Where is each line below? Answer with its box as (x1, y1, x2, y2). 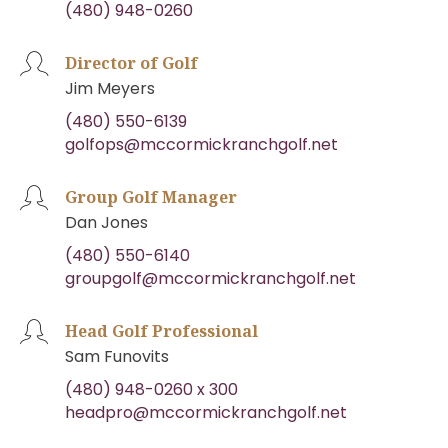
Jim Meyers (65, 76, 155, 100)
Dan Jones (65, 210, 148, 234)
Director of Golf (65, 51, 198, 74)
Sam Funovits (65, 344, 169, 368)
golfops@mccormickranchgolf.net (65, 132, 338, 156)
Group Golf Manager (65, 185, 237, 208)
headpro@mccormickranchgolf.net (65, 400, 347, 424)
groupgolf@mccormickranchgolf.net (65, 266, 356, 290)
